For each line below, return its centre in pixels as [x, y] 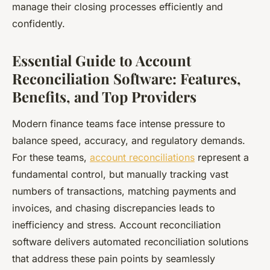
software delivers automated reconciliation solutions [130, 241]
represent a [222, 157]
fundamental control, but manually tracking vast [120, 174]
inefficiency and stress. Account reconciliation [116, 224]
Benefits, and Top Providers [104, 96]
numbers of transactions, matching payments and [124, 191]
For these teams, [51, 157]
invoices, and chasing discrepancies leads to [114, 208]
